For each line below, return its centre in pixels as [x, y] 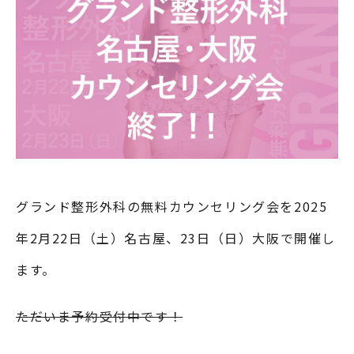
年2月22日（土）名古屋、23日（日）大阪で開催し [176, 237]
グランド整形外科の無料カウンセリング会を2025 [172, 206]
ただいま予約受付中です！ [100, 316]
